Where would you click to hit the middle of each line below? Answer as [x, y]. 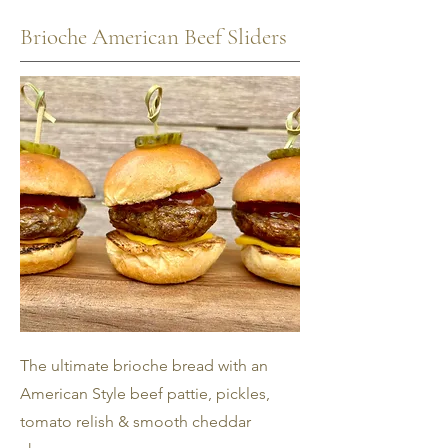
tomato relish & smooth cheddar [135, 421]
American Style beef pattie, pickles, [145, 393]
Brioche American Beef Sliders [153, 37]
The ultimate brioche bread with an [144, 365]
